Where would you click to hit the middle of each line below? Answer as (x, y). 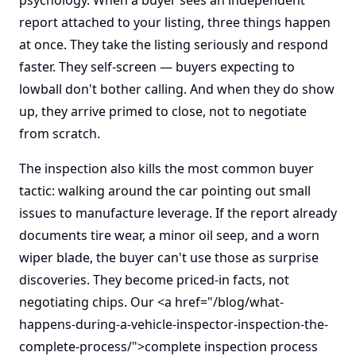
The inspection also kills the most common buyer (166, 168)
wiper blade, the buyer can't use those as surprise (169, 257)
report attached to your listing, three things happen (175, 22)
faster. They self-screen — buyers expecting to (157, 67)
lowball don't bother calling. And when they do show (177, 89)
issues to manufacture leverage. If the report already (178, 213)
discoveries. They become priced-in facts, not (154, 280)
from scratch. (60, 133)
